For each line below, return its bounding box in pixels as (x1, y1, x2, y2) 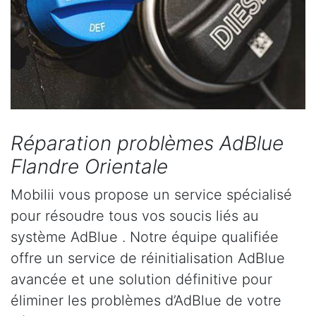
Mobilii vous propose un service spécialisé (11, 186, 292, 204)
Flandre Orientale (11, 154, 168, 179)
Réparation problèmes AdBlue (11, 131, 284, 156)
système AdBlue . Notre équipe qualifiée (11, 229, 279, 246)
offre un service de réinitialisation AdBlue (11, 250, 285, 267)
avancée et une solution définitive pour (11, 271, 272, 288)
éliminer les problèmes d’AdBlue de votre (11, 292, 281, 310)
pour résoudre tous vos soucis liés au (11, 207, 259, 225)
